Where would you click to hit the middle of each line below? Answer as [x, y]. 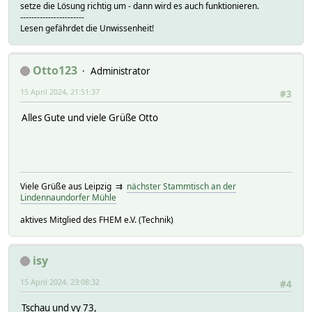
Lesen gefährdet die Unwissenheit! [87, 28]
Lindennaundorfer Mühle [68, 197]
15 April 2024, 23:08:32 [60, 281]
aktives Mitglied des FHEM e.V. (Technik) [97, 219]
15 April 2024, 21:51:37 [60, 91]
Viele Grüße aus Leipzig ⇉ [73, 186]
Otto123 [55, 70]
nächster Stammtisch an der [181, 186]
